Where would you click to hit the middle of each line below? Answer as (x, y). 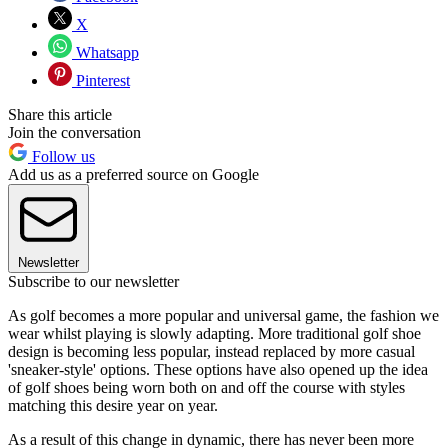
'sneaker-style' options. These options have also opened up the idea (218, 370)
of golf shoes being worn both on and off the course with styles (206, 388)
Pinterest (101, 81)
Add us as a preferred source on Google (133, 175)
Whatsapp (105, 53)
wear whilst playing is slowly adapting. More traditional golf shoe (214, 334)
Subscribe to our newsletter (93, 282)
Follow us (61, 157)
